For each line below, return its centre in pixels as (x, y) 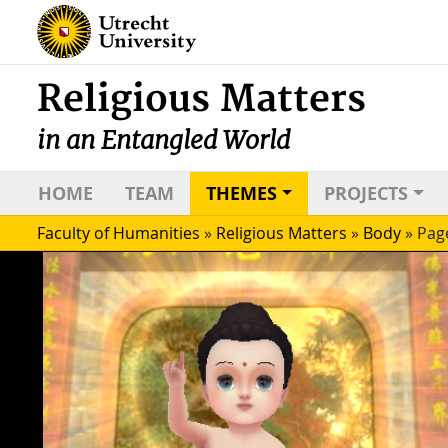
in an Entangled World (163, 140)
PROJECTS (366, 194)
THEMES (241, 194)
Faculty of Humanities (118, 233)
